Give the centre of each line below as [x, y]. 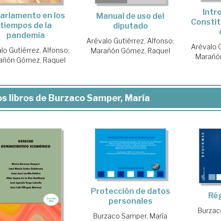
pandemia [26, 36]
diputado [130, 26]
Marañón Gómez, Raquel [130, 51]
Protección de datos [130, 191]
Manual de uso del [130, 16]
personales [130, 201]
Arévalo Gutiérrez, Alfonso [130, 41]
